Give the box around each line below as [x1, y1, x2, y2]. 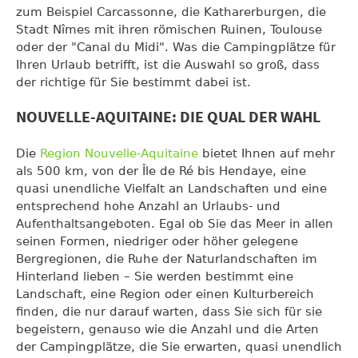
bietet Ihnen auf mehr [198, 145, 335, 161]
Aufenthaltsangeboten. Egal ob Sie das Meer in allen [16, 216, 333, 231]
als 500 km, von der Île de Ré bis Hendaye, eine [16, 163, 306, 178]
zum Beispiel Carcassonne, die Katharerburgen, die [16, 4, 326, 19]
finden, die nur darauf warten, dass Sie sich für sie [16, 304, 322, 319]
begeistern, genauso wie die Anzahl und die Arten [16, 321, 319, 336]
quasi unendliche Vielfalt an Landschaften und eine [16, 181, 327, 196]
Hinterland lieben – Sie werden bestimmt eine [16, 268, 293, 284]
